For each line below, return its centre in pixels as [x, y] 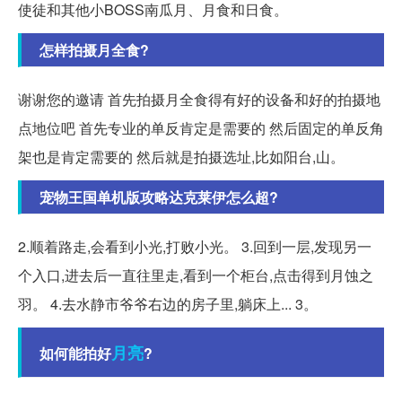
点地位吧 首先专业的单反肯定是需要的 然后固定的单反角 [201, 127]
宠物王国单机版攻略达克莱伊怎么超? [159, 197]
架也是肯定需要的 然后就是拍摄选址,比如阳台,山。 [181, 156]
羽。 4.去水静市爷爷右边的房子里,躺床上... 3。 [168, 303]
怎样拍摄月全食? [94, 49]
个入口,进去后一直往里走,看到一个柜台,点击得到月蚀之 [196, 275]
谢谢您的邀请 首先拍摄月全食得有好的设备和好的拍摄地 [199, 99]
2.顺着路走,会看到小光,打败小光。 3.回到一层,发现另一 [195, 246]
